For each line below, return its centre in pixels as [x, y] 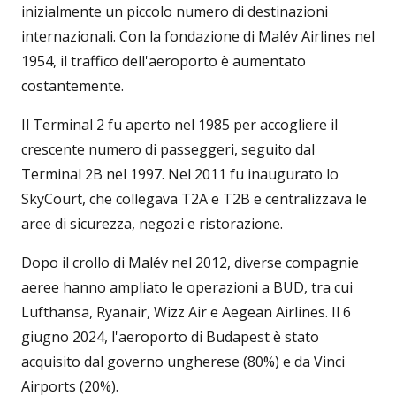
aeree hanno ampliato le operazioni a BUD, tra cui [187, 287]
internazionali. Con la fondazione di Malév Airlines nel [198, 36]
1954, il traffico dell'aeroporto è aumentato [164, 61]
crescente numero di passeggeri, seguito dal [168, 149]
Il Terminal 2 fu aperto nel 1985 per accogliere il [179, 125]
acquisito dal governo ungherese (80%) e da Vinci [183, 362]
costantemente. [72, 86]
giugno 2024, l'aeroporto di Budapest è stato [170, 337]
